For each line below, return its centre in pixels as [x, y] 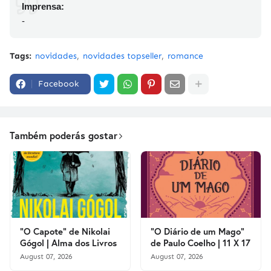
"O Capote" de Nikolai [65, 231]
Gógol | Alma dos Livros [68, 243]
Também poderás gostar [64, 135]
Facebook [58, 84]
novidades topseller [122, 56]
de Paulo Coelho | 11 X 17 [201, 243]
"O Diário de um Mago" [198, 231]
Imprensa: [43, 7]
